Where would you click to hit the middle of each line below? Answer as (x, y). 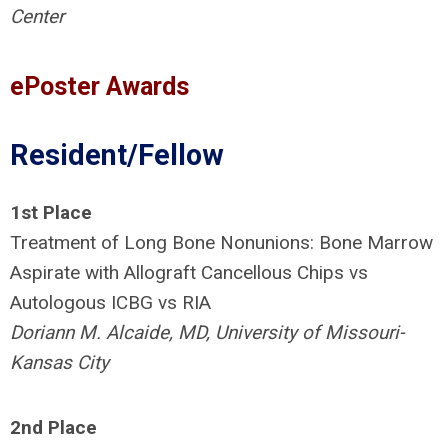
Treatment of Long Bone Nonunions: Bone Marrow (221, 242)
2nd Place (53, 427)
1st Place (51, 212)
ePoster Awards (99, 86)
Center (37, 16)
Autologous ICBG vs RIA (110, 302)
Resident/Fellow (117, 155)
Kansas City (59, 362)
